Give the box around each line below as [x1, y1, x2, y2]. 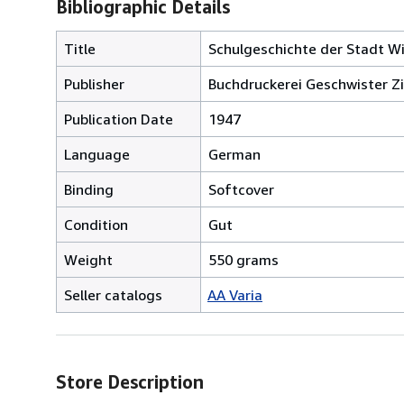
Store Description [56, 371, 204, 392]
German [208, 144, 261, 163]
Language [64, 144, 130, 163]
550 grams [208, 250, 279, 269]
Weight [64, 250, 113, 269]
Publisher [64, 74, 124, 93]
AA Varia [207, 285, 262, 304]
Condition [64, 215, 128, 234]
